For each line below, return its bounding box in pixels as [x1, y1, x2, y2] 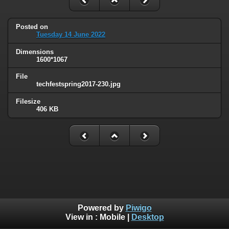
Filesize [16, 98, 40, 106]
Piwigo [125, 203, 152, 213]
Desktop [131, 213, 164, 222]
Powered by [77, 203, 126, 213]
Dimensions [16, 48, 54, 56]
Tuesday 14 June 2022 [36, 30, 105, 38]
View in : [65, 213, 100, 222]
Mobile [99, 213, 125, 222]
